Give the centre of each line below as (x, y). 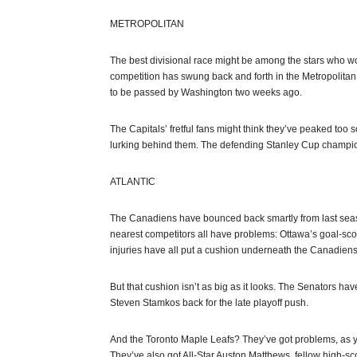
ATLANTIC (133, 182)
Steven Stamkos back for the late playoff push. (209, 303)
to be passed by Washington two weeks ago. (206, 92)
